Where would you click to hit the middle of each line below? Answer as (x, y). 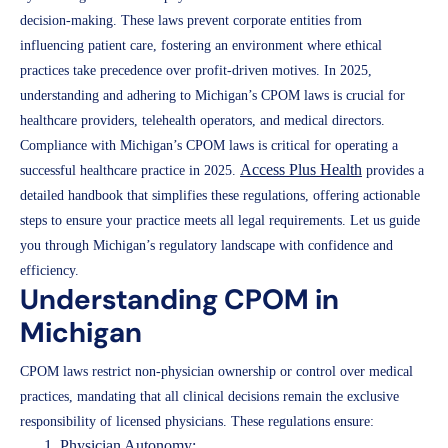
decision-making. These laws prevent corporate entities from (191, 20)
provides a (393, 170)
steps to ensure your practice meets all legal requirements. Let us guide (220, 220)
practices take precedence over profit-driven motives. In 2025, (196, 70)
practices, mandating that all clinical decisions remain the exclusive (209, 396)
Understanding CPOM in (179, 299)
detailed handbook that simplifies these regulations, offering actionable (220, 195)
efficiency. (49, 270)
